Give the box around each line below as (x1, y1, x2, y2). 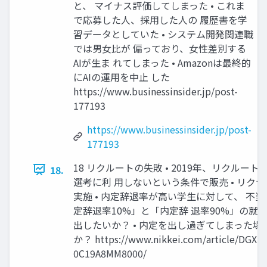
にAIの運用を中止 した (73, 69, 170, 84)
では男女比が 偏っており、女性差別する (73, 41, 246, 55)
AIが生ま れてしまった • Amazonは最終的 (73, 55, 251, 70)
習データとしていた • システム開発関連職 (73, 26, 253, 41)
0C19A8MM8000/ (73, 246, 147, 260)
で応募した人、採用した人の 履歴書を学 (73, 12, 247, 27)
